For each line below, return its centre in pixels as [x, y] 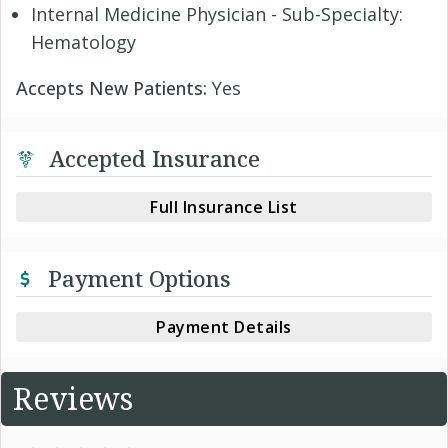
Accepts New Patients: [114, 88]
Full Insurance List [224, 207]
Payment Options [136, 278]
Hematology [83, 42]
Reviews [73, 398]
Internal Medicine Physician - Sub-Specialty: [217, 14]
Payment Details [224, 327]
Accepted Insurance [151, 158]
